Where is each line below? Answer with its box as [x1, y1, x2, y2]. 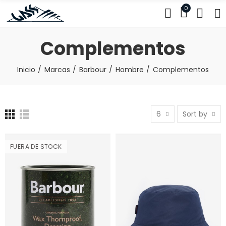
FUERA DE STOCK [10, 142, 62, 151]
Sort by [183, 109, 207, 119]
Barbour [79, 65, 106, 75]
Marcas [44, 65, 70, 75]
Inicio [17, 65, 35, 75]
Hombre [116, 65, 144, 75]
